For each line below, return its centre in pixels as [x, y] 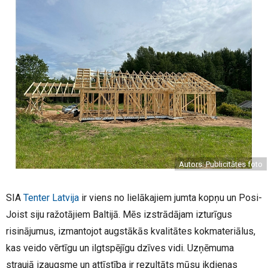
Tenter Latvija [51, 198]
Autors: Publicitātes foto [221, 164]
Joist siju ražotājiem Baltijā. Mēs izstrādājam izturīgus [119, 214]
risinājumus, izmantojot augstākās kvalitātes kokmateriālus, [131, 231]
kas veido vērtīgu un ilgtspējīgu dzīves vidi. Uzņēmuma [120, 248]
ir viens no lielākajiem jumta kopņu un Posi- [170, 198]
